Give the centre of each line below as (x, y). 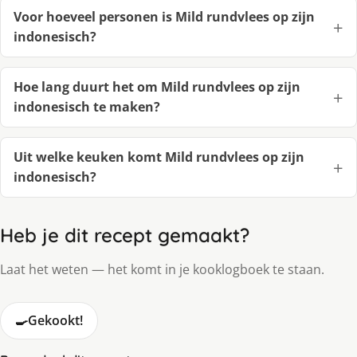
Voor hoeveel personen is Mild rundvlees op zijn (164, 16)
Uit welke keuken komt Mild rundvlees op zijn (159, 157)
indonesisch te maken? (87, 106)
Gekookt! (55, 320)
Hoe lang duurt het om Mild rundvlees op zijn (157, 86)
